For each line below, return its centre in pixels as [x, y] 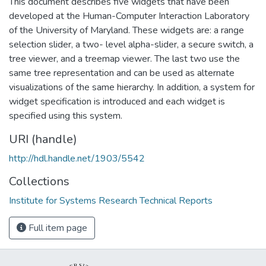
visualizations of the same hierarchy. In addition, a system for [132, 87]
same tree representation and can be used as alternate [122, 73]
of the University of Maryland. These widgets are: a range [126, 30]
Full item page [57, 228]
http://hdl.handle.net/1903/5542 [77, 158]
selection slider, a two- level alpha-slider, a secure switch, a [131, 44]
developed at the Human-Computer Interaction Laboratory [129, 16]
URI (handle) [43, 139]
